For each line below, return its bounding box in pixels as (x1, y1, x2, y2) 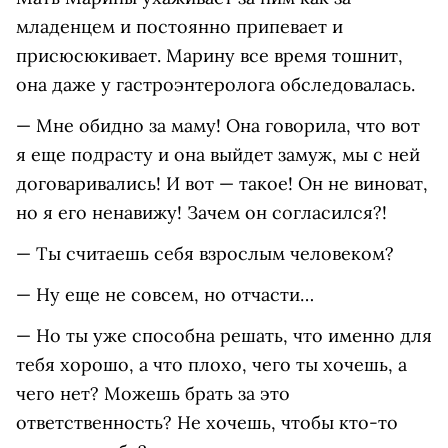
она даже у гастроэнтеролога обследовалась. (16, 73, 415, 97)
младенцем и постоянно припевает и (16, 15, 343, 39)
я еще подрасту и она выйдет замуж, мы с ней (16, 143, 420, 167)
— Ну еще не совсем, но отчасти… (16, 283, 314, 307)
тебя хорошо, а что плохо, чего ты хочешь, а (16, 353, 407, 377)
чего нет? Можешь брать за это (16, 382, 290, 406)
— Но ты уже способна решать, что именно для (16, 324, 432, 348)
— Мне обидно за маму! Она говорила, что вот (16, 114, 420, 138)
